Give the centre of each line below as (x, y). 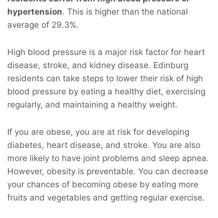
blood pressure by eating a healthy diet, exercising (106, 91)
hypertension (35, 11)
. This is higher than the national (125, 11)
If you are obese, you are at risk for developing (98, 132)
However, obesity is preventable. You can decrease (108, 171)
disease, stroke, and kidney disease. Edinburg (98, 65)
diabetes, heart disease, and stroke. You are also (104, 145)
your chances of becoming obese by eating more (103, 184)
